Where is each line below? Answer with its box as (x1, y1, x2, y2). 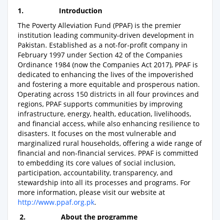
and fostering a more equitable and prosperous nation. (18, 79, 200, 89)
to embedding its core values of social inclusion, (18, 158, 175, 167)
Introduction (59, 5, 102, 15)
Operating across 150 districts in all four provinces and (18, 89, 199, 99)
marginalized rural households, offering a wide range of (18, 138, 202, 148)
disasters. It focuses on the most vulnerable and (18, 128, 176, 138)
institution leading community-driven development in (18, 30, 194, 40)
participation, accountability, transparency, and (18, 167, 173, 177)
